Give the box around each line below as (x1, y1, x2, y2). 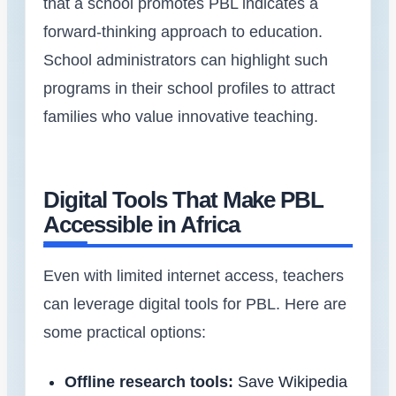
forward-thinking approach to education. (43, 22, 323, 41)
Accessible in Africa (43, 211, 240, 237)
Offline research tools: (65, 372, 233, 391)
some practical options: (43, 323, 206, 341)
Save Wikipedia (233, 372, 347, 391)
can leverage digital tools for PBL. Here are (43, 294, 346, 313)
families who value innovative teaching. (43, 107, 318, 126)
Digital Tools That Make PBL (43, 187, 324, 212)
